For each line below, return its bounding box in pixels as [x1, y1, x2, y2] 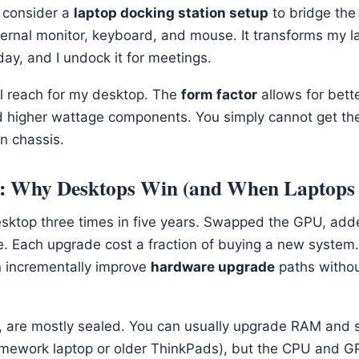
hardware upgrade [151, 258, 275, 275]
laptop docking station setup [74, 4, 268, 21]
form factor [181, 87, 257, 103]
